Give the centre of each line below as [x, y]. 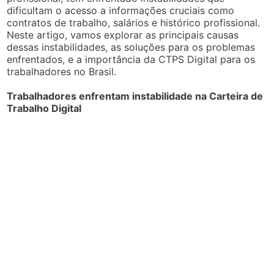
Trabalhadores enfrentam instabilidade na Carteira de [135, 96]
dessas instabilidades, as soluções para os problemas [131, 47]
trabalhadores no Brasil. [62, 71]
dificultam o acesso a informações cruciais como [121, 10]
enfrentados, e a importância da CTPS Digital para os [131, 59]
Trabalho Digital [44, 108]
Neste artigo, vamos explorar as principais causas [123, 35]
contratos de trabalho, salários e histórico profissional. [134, 22]
